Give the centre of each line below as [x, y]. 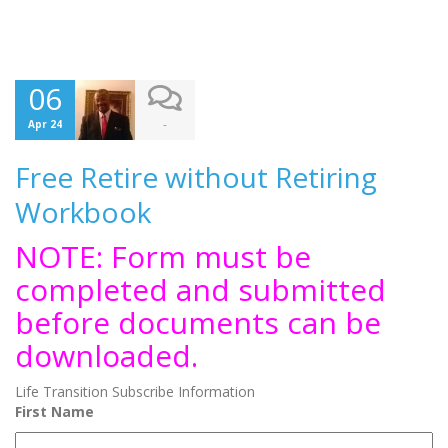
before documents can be [198, 322]
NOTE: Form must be [163, 256]
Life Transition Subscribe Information [135, 391]
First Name [54, 411]
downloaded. [106, 355]
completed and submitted [200, 289]
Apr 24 [45, 124]
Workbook [83, 212]
